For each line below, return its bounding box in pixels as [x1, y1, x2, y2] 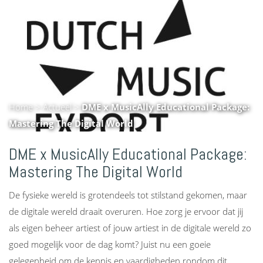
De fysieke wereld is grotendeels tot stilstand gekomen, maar [9, 189, 247, 201]
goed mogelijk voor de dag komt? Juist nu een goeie [9, 238, 211, 251]
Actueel [43, 100, 72, 113]
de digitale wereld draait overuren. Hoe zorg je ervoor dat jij [9, 205, 243, 218]
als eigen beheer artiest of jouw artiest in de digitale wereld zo [9, 222, 251, 234]
